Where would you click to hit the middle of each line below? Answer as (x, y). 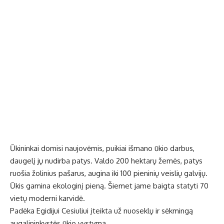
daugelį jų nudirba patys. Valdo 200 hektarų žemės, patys (106, 161)
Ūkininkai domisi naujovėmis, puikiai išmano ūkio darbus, (102, 148)
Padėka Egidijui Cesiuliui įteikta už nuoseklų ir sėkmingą (101, 211)
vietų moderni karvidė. (47, 198)
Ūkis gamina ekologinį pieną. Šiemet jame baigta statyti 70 (109, 186)
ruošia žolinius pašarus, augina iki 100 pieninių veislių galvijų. (109, 173)
